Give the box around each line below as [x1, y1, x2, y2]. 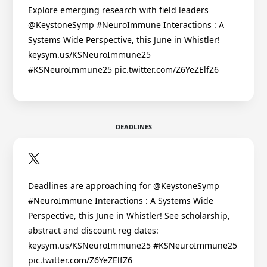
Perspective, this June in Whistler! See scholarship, [28, 210, 230, 222]
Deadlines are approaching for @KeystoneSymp [28, 180, 219, 192]
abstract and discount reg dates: [28, 225, 159, 237]
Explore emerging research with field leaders [28, 4, 209, 15]
